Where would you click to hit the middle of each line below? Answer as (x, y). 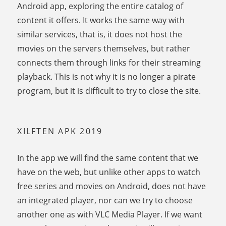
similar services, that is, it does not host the (100, 35)
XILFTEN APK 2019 (60, 131)
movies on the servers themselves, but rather (104, 49)
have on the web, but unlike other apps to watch (109, 172)
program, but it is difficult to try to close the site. (109, 91)
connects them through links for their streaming (109, 63)
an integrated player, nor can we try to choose (105, 201)
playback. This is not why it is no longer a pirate (107, 77)
